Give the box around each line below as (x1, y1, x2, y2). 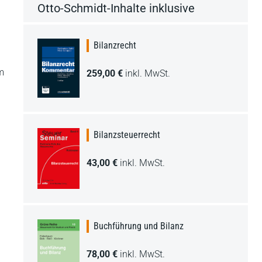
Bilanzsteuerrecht (94, 129, 160, 140)
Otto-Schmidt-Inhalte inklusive (37, 1, 195, 15)
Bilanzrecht (94, 40, 136, 51)
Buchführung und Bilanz (94, 220, 184, 232)
